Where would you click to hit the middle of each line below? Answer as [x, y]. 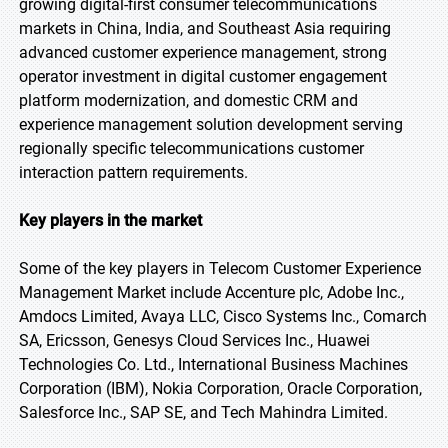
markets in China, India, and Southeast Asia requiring [205, 28]
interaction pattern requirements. [133, 172]
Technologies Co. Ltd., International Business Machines [213, 364]
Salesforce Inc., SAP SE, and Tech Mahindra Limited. [203, 412]
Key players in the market [110, 220]
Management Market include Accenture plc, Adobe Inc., [211, 292]
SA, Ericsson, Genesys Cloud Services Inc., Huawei [194, 340]
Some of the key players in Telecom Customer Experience [220, 268]
